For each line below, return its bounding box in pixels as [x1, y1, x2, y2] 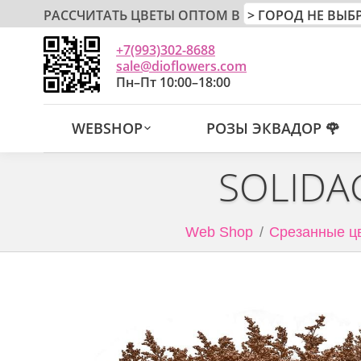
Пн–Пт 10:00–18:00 [116, 73, 230, 91]
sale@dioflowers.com [116, 56, 247, 75]
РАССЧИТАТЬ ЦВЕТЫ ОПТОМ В [44, 6, 240, 24]
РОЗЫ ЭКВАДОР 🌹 [206, 118, 341, 138]
